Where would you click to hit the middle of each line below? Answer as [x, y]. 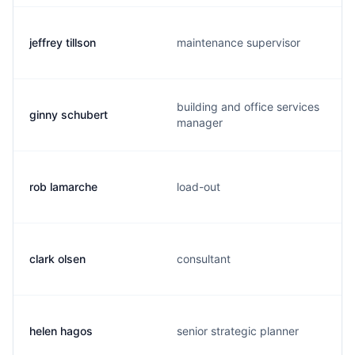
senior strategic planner [238, 331]
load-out [198, 187]
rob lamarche [63, 187]
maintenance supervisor [239, 42]
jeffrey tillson [63, 42]
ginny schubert [69, 115]
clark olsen [57, 259]
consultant [204, 259]
